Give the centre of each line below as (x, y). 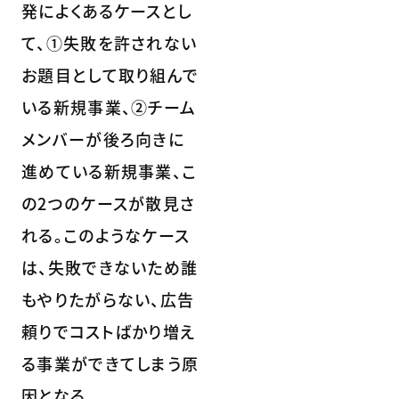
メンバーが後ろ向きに (103, 138)
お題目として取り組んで (110, 74)
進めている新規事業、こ (110, 171)
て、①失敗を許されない (110, 42)
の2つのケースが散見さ (109, 203)
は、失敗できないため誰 (110, 267)
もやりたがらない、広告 (108, 299)
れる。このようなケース (106, 235)
